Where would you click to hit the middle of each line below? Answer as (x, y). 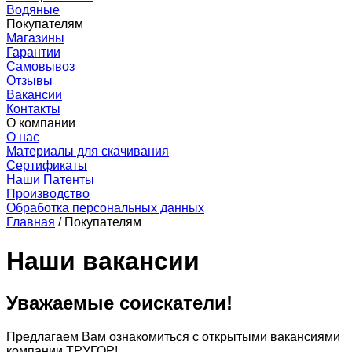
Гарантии (33, 53)
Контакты (33, 109)
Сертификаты (47, 166)
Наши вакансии (103, 260)
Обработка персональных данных (105, 208)
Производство (48, 194)
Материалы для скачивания (88, 152)
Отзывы (29, 81)
